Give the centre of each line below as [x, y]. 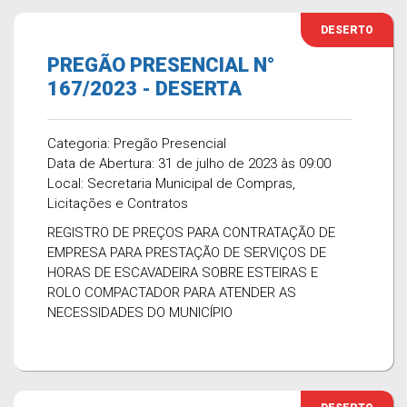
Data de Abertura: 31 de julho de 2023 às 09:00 [189, 164]
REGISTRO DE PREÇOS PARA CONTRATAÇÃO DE [191, 233]
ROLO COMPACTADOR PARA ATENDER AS [172, 293]
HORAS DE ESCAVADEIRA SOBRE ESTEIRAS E [183, 273]
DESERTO [347, 30]
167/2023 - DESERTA [144, 89]
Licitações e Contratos [118, 203]
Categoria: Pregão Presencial [137, 144]
